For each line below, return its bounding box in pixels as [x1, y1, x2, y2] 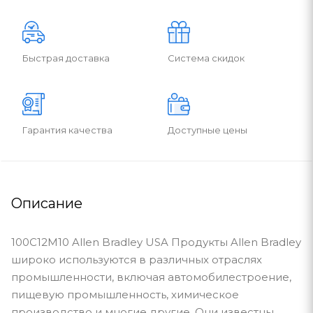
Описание [11, 194, 82, 212]
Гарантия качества [22, 124, 112, 136]
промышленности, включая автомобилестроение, [11, 270, 291, 284]
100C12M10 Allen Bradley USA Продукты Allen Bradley [11, 235, 301, 249]
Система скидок [168, 52, 245, 64]
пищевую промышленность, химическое [11, 287, 239, 301]
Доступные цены [168, 124, 247, 136]
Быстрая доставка [22, 52, 110, 64]
